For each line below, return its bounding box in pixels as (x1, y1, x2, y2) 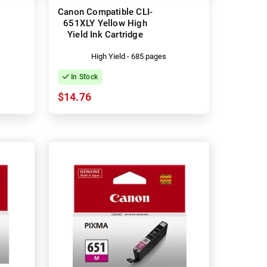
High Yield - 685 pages (91, 51, 167, 61)
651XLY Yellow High (63, 17, 147, 29)
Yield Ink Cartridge (67, 29, 143, 40)
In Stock (69, 72, 98, 81)
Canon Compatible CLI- (57, 6, 153, 17)
